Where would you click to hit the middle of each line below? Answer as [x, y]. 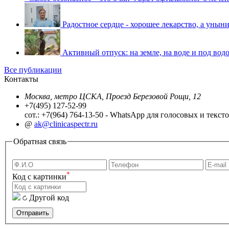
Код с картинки [39, 177]
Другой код [49, 198]
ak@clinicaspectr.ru [66, 124]
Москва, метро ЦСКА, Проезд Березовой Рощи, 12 [113, 96]
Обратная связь [40, 141]
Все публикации [33, 70]
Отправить [33, 213]
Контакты [21, 79]
